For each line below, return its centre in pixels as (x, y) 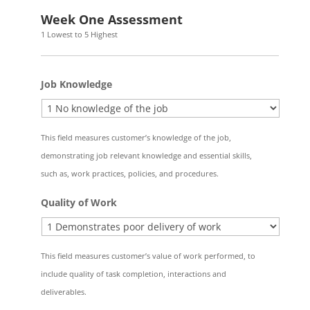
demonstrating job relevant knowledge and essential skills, (146, 155)
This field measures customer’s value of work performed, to (148, 256)
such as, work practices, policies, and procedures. (129, 173)
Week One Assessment (111, 19)
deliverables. (63, 292)
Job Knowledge (76, 84)
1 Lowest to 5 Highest (79, 34)
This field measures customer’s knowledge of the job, (136, 137)
